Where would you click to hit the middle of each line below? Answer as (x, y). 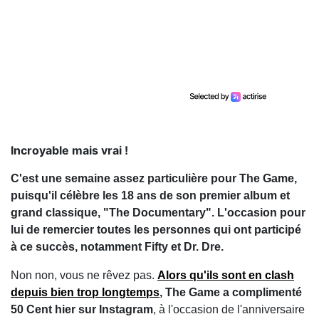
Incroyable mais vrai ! (69, 151)
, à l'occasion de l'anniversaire (229, 310)
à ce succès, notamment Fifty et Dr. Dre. (117, 247)
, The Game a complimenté (231, 293)
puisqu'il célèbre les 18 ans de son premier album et (150, 196)
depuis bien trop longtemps (85, 293)
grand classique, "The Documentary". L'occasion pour (158, 213)
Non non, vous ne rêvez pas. (84, 276)
